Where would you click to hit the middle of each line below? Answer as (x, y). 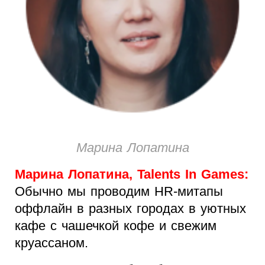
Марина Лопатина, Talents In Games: (132, 174)
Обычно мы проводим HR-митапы (119, 192)
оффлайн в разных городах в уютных (130, 209)
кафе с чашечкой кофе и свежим (116, 226)
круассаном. (51, 243)
